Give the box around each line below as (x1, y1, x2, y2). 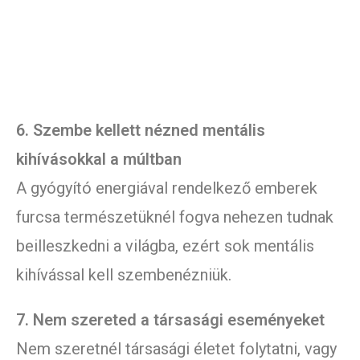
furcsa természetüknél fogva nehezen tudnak (16, 207, 333, 227)
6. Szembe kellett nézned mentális (16, 121, 265, 141)
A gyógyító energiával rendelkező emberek (16, 178, 317, 198)
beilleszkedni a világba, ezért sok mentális (16, 236, 314, 256)
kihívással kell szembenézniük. (16, 265, 231, 285)
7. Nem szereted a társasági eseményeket (16, 310, 325, 330)
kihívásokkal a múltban (16, 149, 182, 170)
